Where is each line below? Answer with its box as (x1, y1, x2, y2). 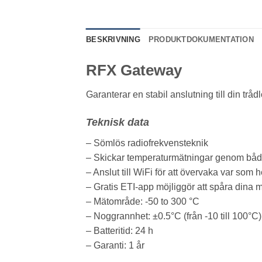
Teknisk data (86, 116, 149, 129)
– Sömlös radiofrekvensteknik (86, 138, 208, 149)
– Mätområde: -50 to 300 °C (86, 196, 199, 207)
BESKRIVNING (86, 35, 140, 44)
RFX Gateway (86, 61, 182, 78)
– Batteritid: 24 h (86, 226, 153, 236)
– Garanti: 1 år (86, 240, 144, 251)
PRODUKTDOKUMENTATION (148, 35, 254, 44)
